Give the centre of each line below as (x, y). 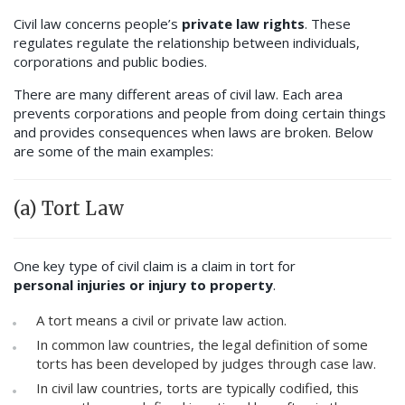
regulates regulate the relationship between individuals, (187, 43)
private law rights (243, 24)
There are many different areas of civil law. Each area (178, 94)
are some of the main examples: (113, 151)
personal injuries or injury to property (143, 285)
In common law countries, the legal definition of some (202, 345)
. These (328, 24)
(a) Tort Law (69, 209)
